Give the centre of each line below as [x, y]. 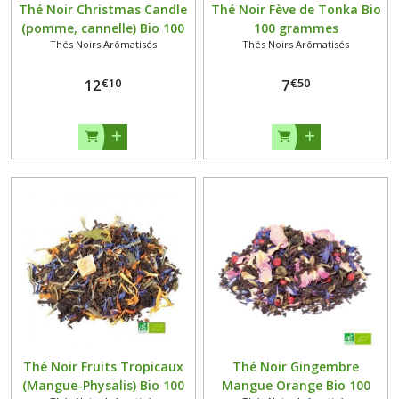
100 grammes [296, 28]
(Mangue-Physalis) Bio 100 [103, 385]
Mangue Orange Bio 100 [296, 385]
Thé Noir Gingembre [296, 366]
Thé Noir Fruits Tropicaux [103, 366]
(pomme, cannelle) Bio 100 [103, 28]
